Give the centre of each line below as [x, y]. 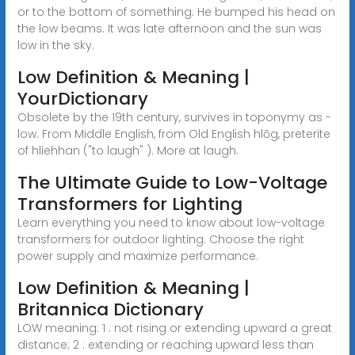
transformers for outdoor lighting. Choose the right [160, 239]
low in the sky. [55, 45]
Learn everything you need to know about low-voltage [171, 222]
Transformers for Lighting [130, 204]
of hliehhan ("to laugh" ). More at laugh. [128, 150]
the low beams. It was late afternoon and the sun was [169, 28]
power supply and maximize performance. [137, 256]
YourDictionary [82, 98]
